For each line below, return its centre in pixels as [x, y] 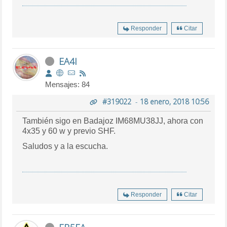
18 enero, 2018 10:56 [174, 101]
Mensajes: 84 [68, 84]
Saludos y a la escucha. [65, 146]
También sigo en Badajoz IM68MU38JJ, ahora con [113, 121]
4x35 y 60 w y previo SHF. [69, 131]
